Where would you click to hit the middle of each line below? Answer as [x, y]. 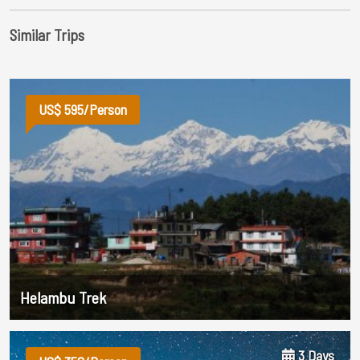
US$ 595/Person [83, 109]
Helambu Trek [63, 297]
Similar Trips [47, 35]
